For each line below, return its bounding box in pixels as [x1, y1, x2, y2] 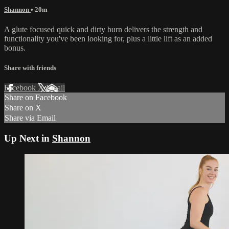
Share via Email [5, 113, 56, 123]
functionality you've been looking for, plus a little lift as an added [4, 34, 212, 43]
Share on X [5, 103, 41, 112]
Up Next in [4, 133, 52, 144]
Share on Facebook [5, 93, 67, 102]
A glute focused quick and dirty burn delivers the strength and [4, 25, 202, 34]
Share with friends [4, 64, 56, 72]
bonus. [4, 43, 26, 52]
